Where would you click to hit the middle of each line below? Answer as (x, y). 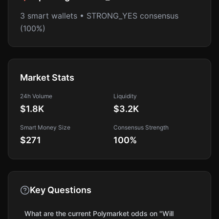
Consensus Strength (141, 127)
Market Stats (47, 77)
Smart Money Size (45, 127)
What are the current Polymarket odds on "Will (99, 213)
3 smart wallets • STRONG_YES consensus (99, 16)
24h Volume (36, 96)
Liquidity (125, 96)
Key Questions (61, 190)
